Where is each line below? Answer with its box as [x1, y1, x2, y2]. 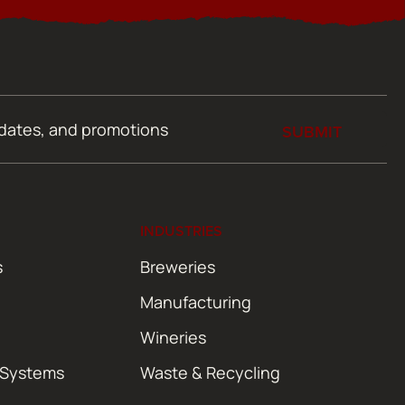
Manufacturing [140, 290, 251, 313]
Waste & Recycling [140, 361, 280, 383]
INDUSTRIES [140, 220, 222, 241]
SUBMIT [282, 119, 342, 143]
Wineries [140, 325, 206, 348]
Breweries [140, 255, 215, 278]
